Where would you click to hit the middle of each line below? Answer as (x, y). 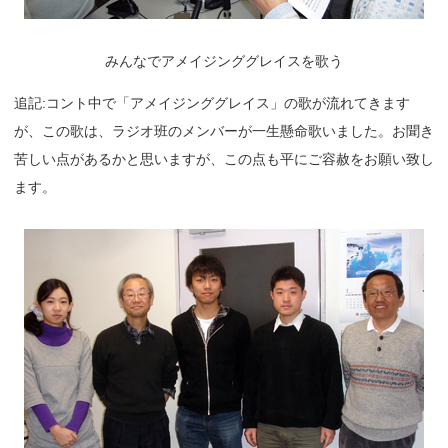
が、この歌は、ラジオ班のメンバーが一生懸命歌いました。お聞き (224, 131)
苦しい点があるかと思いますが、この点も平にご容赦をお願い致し (224, 159)
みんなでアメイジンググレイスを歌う (224, 61)
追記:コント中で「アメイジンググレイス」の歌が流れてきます (212, 103)
